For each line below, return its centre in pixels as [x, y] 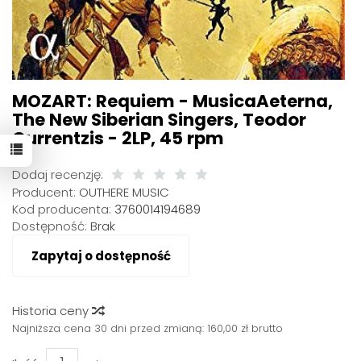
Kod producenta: [62, 209]
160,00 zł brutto [245, 328]
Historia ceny [52, 311]
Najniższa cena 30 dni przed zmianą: [110, 328]
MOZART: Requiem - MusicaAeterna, [172, 101]
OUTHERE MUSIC [124, 192]
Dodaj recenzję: [58, 174]
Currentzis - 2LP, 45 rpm [118, 138]
